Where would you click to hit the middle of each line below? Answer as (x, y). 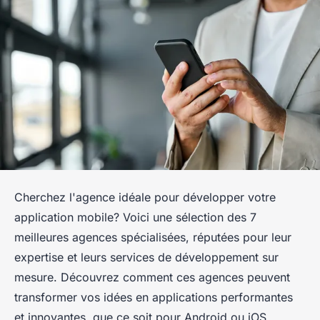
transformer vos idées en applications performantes (154, 297)
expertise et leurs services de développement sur (146, 257)
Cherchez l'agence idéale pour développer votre (145, 197)
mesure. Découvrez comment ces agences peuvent (152, 277)
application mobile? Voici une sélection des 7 (135, 217)
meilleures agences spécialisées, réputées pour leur (153, 237)
